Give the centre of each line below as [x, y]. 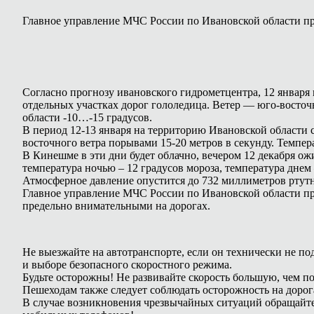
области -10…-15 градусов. [87, 117]
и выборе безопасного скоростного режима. [127, 265]
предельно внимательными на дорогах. [116, 206]
